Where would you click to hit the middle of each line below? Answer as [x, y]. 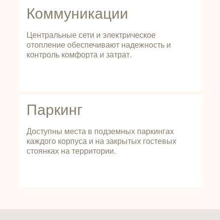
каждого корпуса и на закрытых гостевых [101, 141]
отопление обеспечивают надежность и [98, 44]
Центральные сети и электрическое [91, 35]
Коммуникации [77, 14]
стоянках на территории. [71, 151]
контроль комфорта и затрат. [79, 54]
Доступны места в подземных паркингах [100, 131]
